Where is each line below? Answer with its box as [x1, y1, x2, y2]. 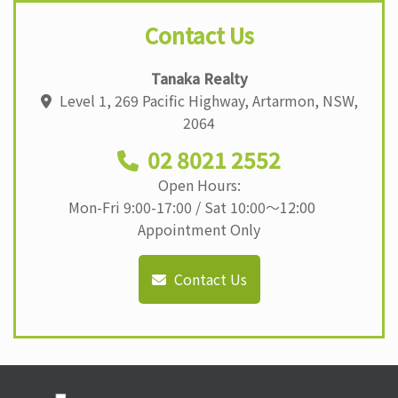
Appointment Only [138, 218, 260, 240]
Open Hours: [157, 173, 241, 195]
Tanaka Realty [150, 67, 248, 89]
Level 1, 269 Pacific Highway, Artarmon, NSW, [55, 89, 358, 111]
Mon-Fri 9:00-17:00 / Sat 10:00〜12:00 [68, 195, 330, 218]
